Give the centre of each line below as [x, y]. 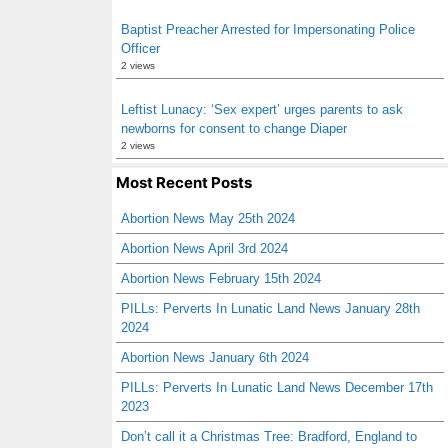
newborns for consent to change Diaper [234, 128]
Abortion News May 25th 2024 [208, 218]
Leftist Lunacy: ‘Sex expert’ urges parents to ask [262, 109]
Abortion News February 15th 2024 [221, 278]
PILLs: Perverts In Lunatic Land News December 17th [277, 387]
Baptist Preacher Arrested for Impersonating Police [268, 29]
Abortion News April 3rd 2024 [204, 248]
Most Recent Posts [184, 182]
